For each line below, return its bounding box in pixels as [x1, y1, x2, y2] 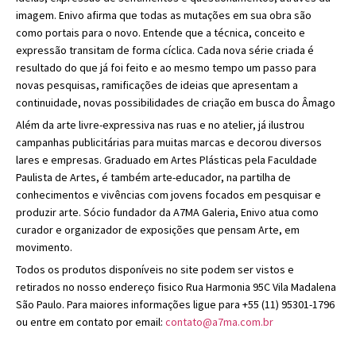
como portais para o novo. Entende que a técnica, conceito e [16, 25, 305, 40]
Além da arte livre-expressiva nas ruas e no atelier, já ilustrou [16, 117, 304, 132]
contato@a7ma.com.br [165, 314, 273, 329]
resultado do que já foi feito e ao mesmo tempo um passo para [16, 60, 316, 75]
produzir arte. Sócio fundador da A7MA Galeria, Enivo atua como [16, 204, 319, 219]
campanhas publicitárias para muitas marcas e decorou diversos [16, 134, 322, 149]
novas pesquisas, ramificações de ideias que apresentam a [16, 77, 298, 92]
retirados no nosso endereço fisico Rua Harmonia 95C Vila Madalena [16, 279, 336, 294]
